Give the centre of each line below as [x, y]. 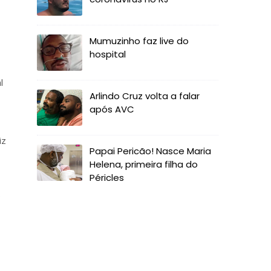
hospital [108, 54]
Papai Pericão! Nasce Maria [150, 151]
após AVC [112, 109]
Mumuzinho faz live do [139, 41]
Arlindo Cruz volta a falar [145, 96]
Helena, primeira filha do [144, 164]
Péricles [107, 178]
